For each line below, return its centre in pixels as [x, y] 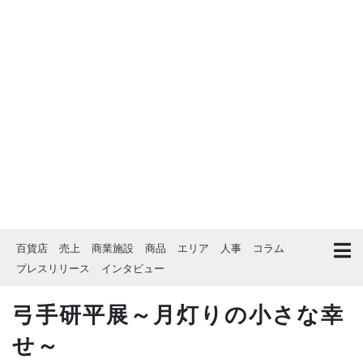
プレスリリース [53, 268]
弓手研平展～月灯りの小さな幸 [178, 313]
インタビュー [133, 268]
